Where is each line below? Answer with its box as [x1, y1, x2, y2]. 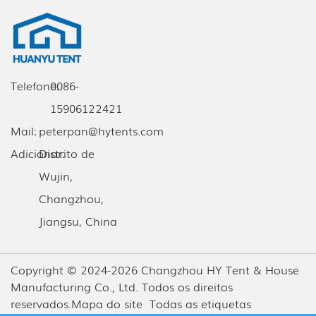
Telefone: [11, 77, 59, 95]
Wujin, [39, 167, 73, 185]
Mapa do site [71, 295, 142, 312]
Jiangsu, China [39, 212, 117, 230]
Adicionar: [11, 145, 65, 162]
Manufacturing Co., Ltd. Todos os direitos [11, 278, 233, 296]
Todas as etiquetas [150, 295, 251, 312]
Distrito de [39, 145, 95, 162]
